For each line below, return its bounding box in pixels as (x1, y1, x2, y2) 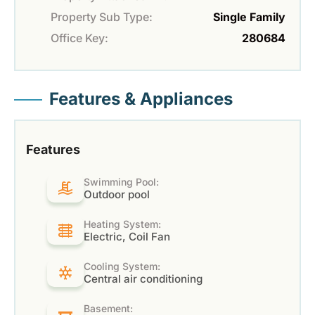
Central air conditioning (83, 272, 202, 286)
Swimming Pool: (83, 176, 159, 188)
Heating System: (83, 218, 161, 231)
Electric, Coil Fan (83, 230, 170, 244)
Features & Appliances (49, 89, 233, 110)
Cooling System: (83, 260, 160, 273)
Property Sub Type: (51, 10, 153, 25)
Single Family (213, 10, 285, 25)
